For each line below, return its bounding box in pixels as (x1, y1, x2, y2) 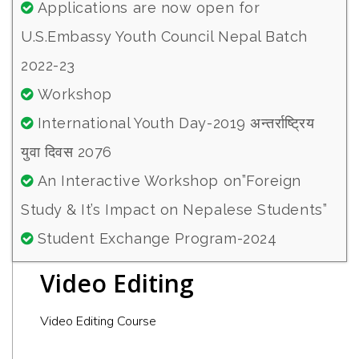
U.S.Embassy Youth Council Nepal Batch (21, 28, 308, 46)
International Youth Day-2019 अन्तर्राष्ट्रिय (37, 115, 315, 132)
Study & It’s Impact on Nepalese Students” (21, 201, 328, 219)
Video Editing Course (40, 313, 156, 331)
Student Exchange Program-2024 (37, 230, 277, 248)
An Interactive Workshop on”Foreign (37, 172, 301, 190)
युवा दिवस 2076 (21, 143, 112, 161)
